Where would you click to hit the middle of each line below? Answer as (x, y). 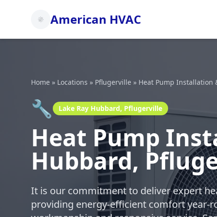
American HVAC (96, 19)
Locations (72, 82)
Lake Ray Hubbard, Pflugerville (110, 108)
